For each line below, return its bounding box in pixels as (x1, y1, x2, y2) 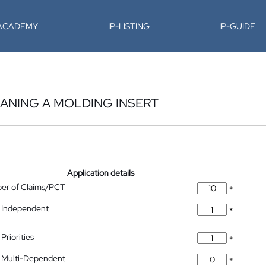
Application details (67, 167, 135, 178)
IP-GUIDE (219, 21, 256, 31)
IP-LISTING (107, 21, 150, 31)
